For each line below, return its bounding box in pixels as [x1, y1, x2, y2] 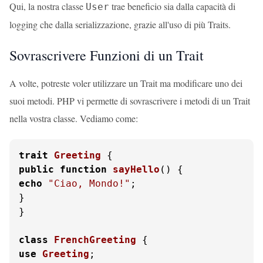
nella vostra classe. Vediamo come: [9, 112, 138, 124]
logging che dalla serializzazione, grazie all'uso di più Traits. [9, 18, 231, 31]
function [60, 164, 107, 175]
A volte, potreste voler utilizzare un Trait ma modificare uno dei [9, 77, 242, 89]
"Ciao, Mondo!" [48, 178, 130, 189]
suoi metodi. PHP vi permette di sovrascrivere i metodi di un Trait [9, 95, 250, 107]
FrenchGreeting [54, 234, 136, 245]
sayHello [113, 164, 160, 175]
